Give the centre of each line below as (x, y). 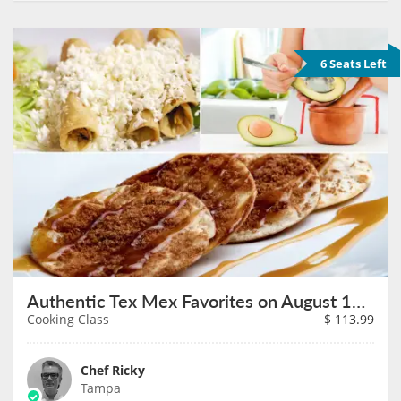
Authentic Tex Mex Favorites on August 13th (358, 300)
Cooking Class (68, 319)
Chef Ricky (113, 370)
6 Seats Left (354, 64)
